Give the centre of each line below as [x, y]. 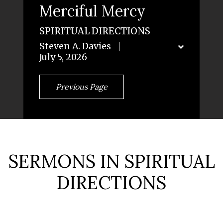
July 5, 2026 [63, 57]
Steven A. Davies [75, 46]
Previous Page [82, 87]
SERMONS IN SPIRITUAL [111, 161]
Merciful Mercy [92, 11]
